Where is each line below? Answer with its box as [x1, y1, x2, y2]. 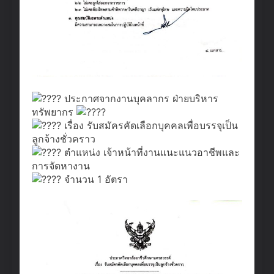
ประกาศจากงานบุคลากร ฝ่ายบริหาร [61, 92, 218, 105]
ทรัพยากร [32, 105, 76, 118]
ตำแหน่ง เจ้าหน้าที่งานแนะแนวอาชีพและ [61, 146, 240, 158]
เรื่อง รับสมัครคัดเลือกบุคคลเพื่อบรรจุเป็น [61, 119, 238, 131]
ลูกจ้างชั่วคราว [32, 132, 95, 145]
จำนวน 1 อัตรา [61, 172, 128, 185]
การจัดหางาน [32, 159, 90, 172]
